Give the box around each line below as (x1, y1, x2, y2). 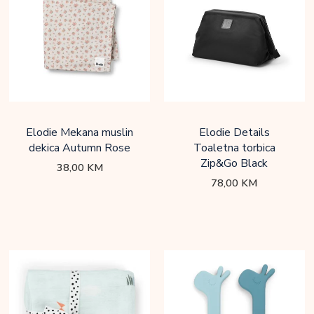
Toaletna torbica (193, 140, 275, 156)
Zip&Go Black (200, 156, 268, 172)
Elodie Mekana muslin (26, 125, 134, 141)
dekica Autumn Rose (29, 140, 131, 156)
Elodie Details (198, 125, 270, 141)
